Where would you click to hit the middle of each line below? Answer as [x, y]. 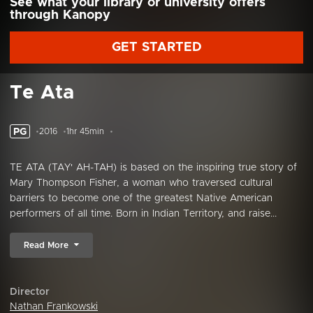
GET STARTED [156, 48]
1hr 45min [85, 131]
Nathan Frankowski [54, 307]
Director [30, 292]
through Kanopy [60, 15]
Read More [46, 245]
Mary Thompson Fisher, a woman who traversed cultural [141, 183]
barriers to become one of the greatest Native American [141, 198]
